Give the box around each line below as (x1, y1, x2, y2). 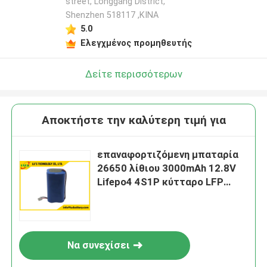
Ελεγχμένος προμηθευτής (80, 38, 192, 48)
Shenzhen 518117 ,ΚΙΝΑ (65, 10, 159, 20)
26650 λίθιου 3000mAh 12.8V (97, 162, 237, 175)
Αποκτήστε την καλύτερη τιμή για (41, 113, 226, 128)
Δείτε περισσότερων (85, 67, 182, 80)
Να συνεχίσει (67, 239, 130, 252)
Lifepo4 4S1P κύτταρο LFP (97, 176, 224, 188)
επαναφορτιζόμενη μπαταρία (97, 148, 239, 161)
